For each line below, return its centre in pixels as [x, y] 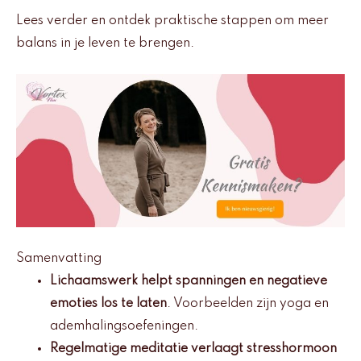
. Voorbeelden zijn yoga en [248, 303]
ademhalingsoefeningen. [124, 326]
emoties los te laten [108, 303]
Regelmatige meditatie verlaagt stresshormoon [193, 349]
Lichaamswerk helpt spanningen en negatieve [189, 281]
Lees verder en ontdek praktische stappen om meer [172, 21]
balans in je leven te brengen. [105, 43]
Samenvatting [59, 258]
